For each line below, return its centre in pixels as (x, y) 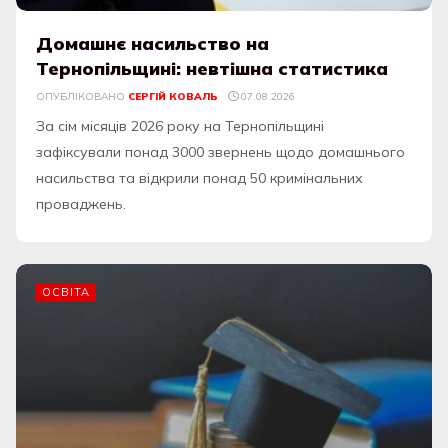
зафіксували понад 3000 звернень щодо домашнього (220, 152)
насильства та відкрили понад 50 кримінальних (199, 178)
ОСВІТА (66, 292)
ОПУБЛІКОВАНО (80, 97)
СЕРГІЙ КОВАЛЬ (173, 97)
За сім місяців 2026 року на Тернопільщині (180, 126)
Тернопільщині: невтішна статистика (212, 69)
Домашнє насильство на (153, 44)
